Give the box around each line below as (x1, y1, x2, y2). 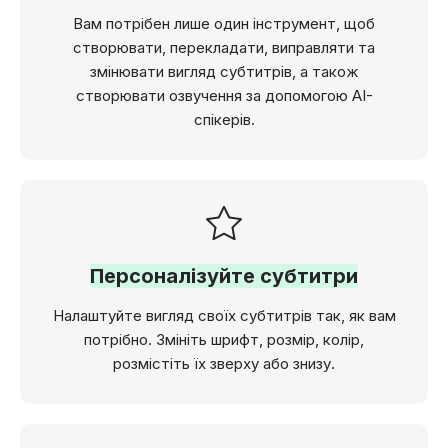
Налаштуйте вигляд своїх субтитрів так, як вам (52, 305, 396, 325)
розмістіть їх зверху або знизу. (113, 353, 335, 373)
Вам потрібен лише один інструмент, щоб (73, 13, 375, 33)
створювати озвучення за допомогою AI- (75, 85, 373, 105)
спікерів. (193, 109, 255, 129)
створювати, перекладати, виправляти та (73, 37, 375, 57)
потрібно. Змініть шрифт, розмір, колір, (84, 329, 364, 349)
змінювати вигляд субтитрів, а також (90, 61, 358, 81)
